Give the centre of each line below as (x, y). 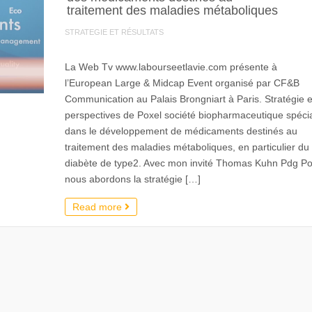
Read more (98, 207)
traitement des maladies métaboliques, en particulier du (187, 147)
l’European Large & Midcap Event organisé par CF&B (182, 83)
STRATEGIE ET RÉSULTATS (114, 32)
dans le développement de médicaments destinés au (181, 131)
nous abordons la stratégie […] (132, 179)
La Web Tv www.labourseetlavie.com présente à (171, 67)
